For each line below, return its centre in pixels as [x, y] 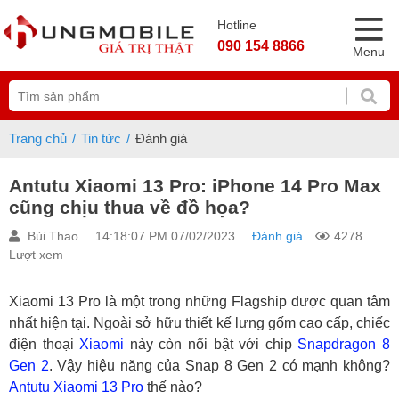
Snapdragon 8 [344, 344]
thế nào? [173, 387]
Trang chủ [38, 138]
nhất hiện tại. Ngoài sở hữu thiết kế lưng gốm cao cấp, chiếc [199, 323]
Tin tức [101, 138]
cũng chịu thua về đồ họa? [130, 207]
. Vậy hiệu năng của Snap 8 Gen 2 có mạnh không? [220, 366]
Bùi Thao [53, 236]
